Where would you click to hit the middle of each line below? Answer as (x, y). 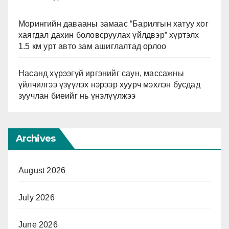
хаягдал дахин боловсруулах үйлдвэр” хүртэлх (109, 35)
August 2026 (42, 170)
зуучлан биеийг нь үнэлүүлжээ (77, 96)
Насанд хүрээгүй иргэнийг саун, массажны (101, 73)
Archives (36, 138)
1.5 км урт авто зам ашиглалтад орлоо (93, 46)
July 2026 (37, 197)
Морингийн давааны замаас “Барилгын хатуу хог (113, 24)
